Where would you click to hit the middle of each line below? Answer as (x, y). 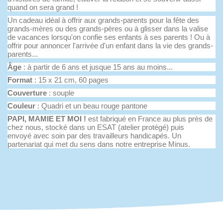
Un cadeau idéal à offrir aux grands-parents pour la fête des (103, 20)
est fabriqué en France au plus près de (150, 118)
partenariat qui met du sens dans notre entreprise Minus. (99, 144)
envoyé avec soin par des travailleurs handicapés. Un (94, 135)
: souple (60, 93)
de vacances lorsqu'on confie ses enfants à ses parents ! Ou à (109, 37)
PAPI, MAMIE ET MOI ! (48, 118)
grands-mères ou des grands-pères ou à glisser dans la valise (108, 28)
